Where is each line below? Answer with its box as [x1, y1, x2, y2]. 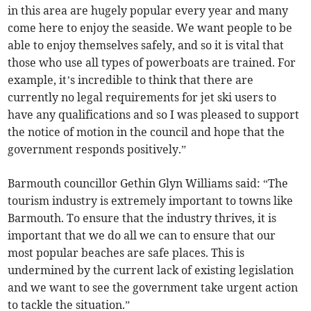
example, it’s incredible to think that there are [8, 73, 254, 87]
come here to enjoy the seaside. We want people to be [8, 21, 293, 35]
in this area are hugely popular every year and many [8, 3, 289, 18]
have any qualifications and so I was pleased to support [8, 108, 300, 122]
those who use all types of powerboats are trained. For [8, 56, 296, 70]
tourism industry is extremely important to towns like [8, 194, 294, 208]
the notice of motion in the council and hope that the [8, 125, 285, 140]
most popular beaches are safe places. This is [8, 246, 245, 260]
